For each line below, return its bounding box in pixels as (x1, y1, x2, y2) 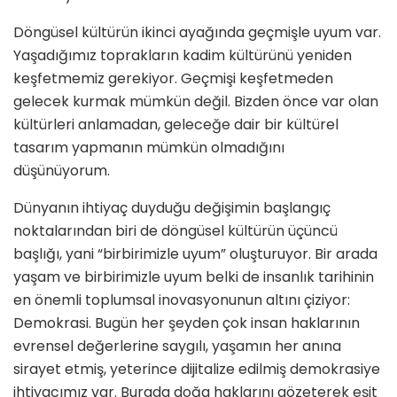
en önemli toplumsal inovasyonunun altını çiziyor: (13, 290, 350, 311)
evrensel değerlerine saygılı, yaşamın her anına (13, 336, 341, 357)
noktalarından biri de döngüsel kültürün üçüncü (13, 221, 338, 242)
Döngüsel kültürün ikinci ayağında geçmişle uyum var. (13, 22, 381, 43)
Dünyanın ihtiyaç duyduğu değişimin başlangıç (13, 198, 331, 219)
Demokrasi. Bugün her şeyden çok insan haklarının (13, 313, 360, 334)
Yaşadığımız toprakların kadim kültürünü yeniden (13, 45, 352, 66)
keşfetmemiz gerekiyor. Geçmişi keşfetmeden (13, 68, 333, 90)
